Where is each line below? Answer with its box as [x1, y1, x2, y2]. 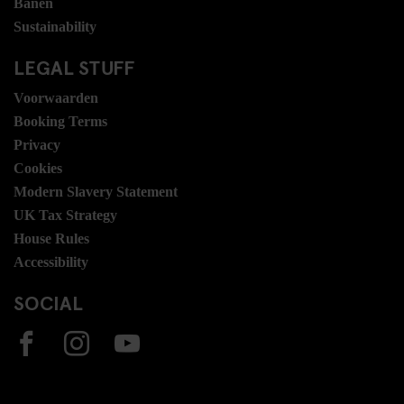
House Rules [14, 230, 89, 246]
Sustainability [14, 18, 96, 34]
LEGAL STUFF [14, 52, 134, 80]
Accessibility [14, 253, 88, 270]
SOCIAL [14, 288, 83, 316]
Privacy [14, 136, 60, 152]
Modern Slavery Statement [14, 183, 178, 199]
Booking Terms [14, 113, 107, 129]
